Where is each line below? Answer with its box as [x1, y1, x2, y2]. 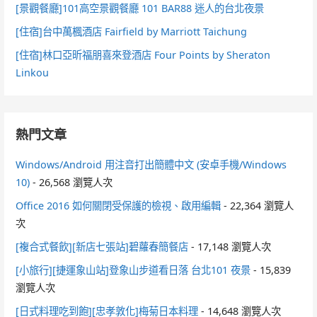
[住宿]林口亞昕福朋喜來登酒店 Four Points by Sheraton [16, 47, 271, 62]
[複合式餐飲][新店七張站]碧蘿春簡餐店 [16, 239, 189, 253]
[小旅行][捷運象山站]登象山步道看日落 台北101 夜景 [16, 263, 251, 277]
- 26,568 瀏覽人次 [30, 175, 113, 189]
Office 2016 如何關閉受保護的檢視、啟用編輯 [16, 198, 221, 212]
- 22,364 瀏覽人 [221, 198, 294, 212]
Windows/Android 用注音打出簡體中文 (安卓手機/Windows [16, 157, 287, 171]
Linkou [16, 65, 50, 79]
